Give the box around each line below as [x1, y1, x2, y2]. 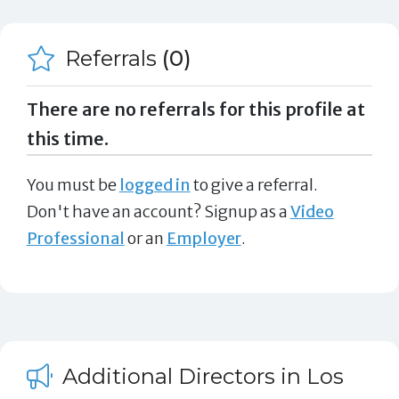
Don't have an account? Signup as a [26, 200, 290, 222]
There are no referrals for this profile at [26, 98, 365, 120]
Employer [166, 227, 241, 248]
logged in [118, 174, 191, 195]
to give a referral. [190, 174, 318, 195]
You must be [26, 174, 119, 195]
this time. [26, 127, 109, 150]
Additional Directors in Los [57, 362, 345, 389]
